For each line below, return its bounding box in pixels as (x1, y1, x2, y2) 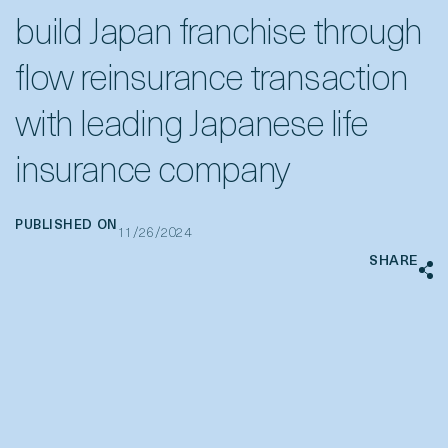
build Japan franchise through (15, 17, 423, 53)
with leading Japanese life (15, 109, 368, 145)
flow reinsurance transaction (15, 63, 408, 99)
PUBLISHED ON (15, 219, 118, 232)
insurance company (15, 155, 290, 191)
